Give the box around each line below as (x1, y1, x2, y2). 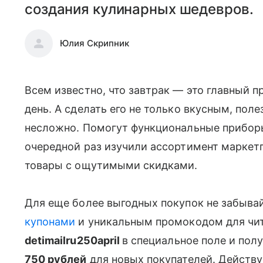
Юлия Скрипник (60, 38, 129, 49)
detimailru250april (25, 234, 123, 247)
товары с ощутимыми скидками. (25, 159, 198, 171)
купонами (25, 215, 76, 228)
